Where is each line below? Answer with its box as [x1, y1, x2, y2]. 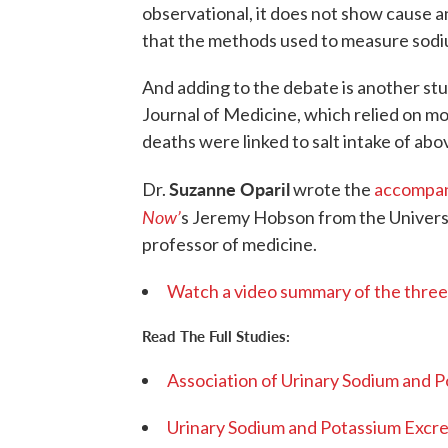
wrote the [290, 178, 374, 201]
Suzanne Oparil [169, 176, 290, 202]
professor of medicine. [142, 233, 317, 256]
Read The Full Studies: [142, 325, 290, 347]
